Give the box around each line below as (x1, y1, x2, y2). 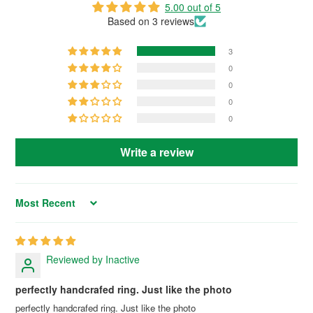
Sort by (15, 201, 45, 214)
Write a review (119, 143, 194, 160)
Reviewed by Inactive (46, 252, 140, 266)
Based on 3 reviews (107, 13, 194, 28)
